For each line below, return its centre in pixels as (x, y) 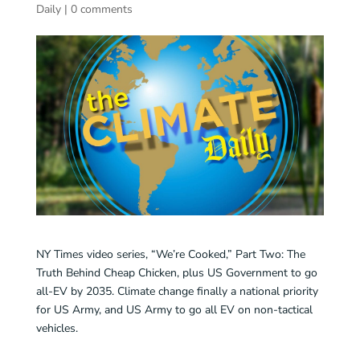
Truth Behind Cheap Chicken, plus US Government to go (176, 272)
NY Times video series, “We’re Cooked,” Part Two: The (170, 254)
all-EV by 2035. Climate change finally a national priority (177, 291)
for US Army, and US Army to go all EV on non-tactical (174, 309)
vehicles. (57, 328)
